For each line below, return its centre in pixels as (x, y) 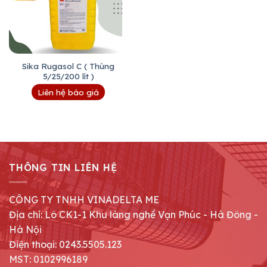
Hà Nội (25, 230)
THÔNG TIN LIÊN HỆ (63, 167)
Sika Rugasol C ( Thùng (68, 66)
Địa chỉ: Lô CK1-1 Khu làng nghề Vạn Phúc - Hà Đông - (133, 215)
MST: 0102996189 (48, 260)
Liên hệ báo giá (68, 92)
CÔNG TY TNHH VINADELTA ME (84, 200)
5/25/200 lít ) (68, 76)
